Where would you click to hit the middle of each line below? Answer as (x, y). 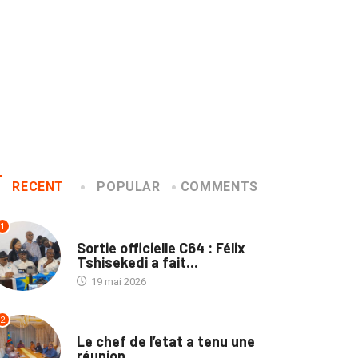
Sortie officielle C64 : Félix (161, 247)
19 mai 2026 (117, 281)
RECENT (38, 187)
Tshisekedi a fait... (137, 262)
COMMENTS (219, 187)
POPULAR (129, 187)
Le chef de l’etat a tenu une (165, 341)
